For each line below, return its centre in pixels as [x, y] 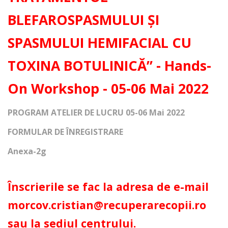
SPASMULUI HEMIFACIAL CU [99, 43]
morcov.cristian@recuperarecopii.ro [107, 205]
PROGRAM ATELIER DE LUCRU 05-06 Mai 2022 [96, 112]
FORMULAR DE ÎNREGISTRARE [65, 132]
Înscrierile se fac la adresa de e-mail [108, 187]
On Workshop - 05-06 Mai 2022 [108, 89]
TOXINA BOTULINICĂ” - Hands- [109, 66]
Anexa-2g [27, 151]
